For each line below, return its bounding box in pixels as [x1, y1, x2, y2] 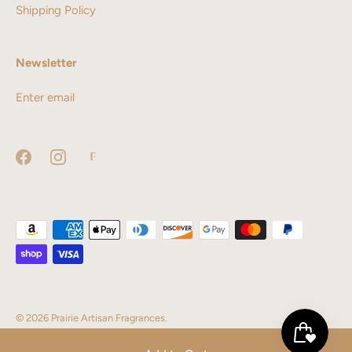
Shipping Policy [16, 2, 96, 17]
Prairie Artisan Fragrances [51, 312, 165, 324]
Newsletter [16, 56, 77, 71]
